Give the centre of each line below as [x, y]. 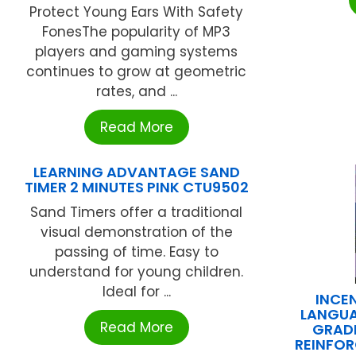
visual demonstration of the [136, 232]
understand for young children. [137, 272]
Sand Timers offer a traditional [137, 213]
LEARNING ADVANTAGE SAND [136, 172]
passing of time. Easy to [136, 252]
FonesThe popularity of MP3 [137, 32]
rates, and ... [136, 92]
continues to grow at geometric [137, 72]
